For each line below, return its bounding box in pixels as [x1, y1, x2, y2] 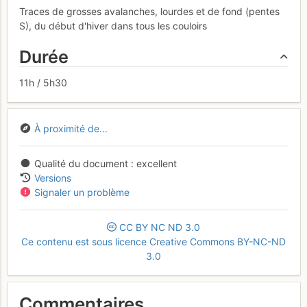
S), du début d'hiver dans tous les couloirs [19, 19, 207, 32]
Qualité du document [34, 157, 128, 169]
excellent [133, 157, 177, 169]
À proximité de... [34, 122, 108, 134]
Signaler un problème [34, 186, 130, 198]
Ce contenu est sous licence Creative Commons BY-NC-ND [21, 235, 286, 247]
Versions [34, 171, 71, 184]
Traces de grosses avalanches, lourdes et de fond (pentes [19, 5, 280, 17]
